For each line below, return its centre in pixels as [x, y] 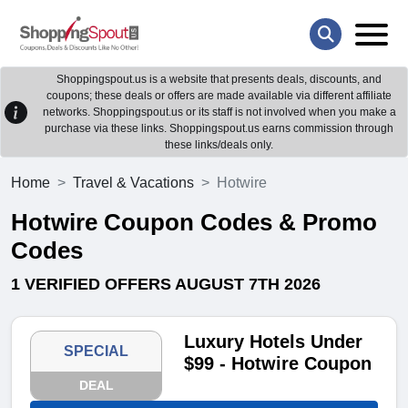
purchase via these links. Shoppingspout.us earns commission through [219, 129]
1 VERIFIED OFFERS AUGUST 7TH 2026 [166, 285]
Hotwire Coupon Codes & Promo [194, 223]
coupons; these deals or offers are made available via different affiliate [219, 96]
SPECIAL [97, 352]
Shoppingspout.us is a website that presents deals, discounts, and [219, 80]
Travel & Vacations [133, 183]
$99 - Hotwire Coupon [278, 364]
